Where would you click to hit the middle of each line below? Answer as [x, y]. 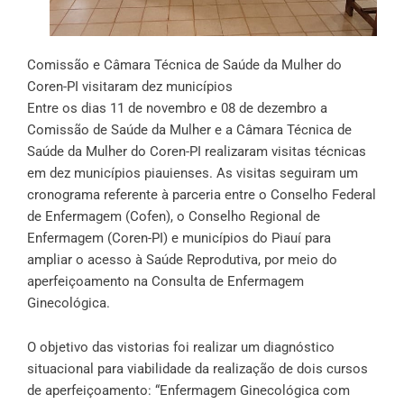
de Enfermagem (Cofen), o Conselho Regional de [174, 217]
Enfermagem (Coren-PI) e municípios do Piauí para [179, 239]
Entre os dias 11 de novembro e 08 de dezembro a [177, 109]
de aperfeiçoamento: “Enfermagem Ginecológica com [188, 391]
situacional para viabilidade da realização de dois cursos [197, 369]
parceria [197, 195]
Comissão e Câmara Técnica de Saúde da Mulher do [184, 65]
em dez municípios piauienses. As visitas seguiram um [193, 174]
